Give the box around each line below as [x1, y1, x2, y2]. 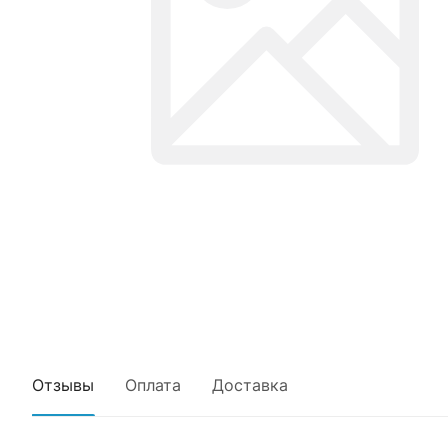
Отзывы [32, 375, 94, 395]
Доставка [212, 375, 288, 395]
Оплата [125, 375, 181, 395]
